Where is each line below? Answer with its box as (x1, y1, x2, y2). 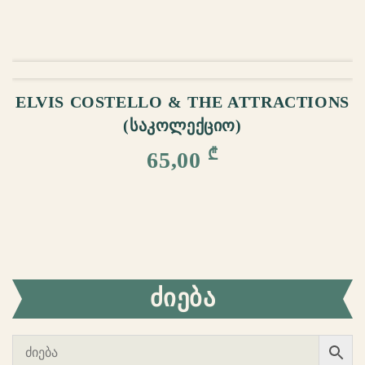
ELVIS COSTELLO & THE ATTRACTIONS (15, 94, 350, 112)
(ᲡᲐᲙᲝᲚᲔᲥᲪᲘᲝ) (123, 117, 242, 135)
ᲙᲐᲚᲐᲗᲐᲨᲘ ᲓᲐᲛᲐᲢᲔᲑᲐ (87, 51, 297, 73)
